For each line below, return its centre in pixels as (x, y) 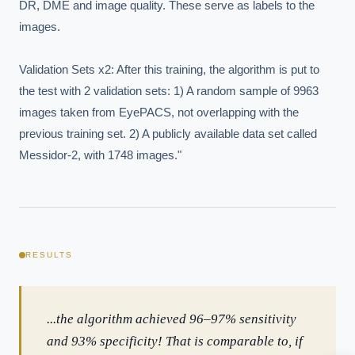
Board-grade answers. (116, 235)
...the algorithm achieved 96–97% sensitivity (172, 319)
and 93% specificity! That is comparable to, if (175, 341)
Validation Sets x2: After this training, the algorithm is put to (169, 69)
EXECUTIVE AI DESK (96, 194)
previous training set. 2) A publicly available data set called (168, 134)
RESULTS (49, 255)
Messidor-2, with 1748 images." (100, 155)
